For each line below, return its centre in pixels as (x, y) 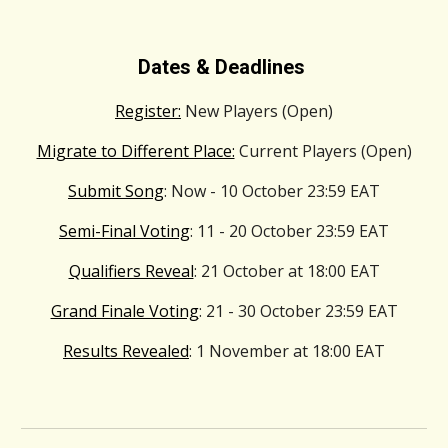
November (249, 351)
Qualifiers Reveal (131, 271)
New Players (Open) (257, 111)
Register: (148, 111)
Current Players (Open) (323, 151)
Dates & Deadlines (224, 67)
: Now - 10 (203, 191)
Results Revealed (126, 351)
